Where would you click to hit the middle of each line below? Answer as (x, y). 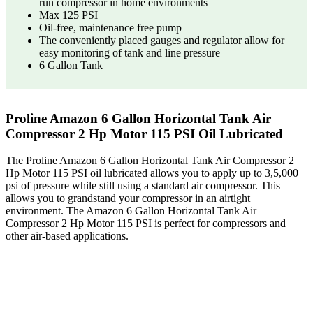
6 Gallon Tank (71, 65)
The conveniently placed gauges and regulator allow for (162, 40)
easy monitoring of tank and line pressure (130, 52)
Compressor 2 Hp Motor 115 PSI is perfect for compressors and (146, 224)
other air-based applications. (67, 236)
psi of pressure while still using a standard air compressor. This (143, 186)
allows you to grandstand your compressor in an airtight (128, 198)
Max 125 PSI (68, 15)
